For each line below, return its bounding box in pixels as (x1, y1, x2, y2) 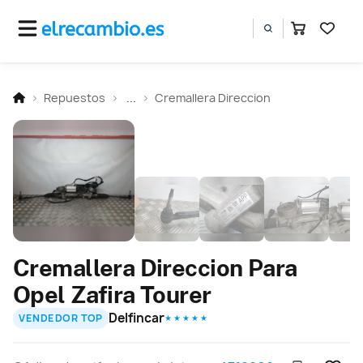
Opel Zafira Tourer (13, 280, 211, 309)
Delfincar (109, 309, 165, 327)
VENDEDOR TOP (19, 311, 103, 326)
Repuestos (44, 89, 105, 105)
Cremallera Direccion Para (13, 253, 297, 282)
